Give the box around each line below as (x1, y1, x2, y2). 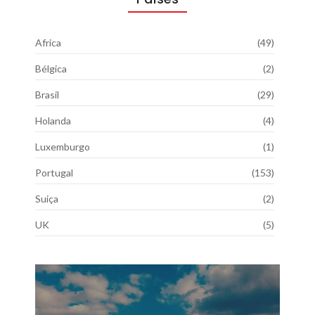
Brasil (35, 88, 59, 101)
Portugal (35, 166, 73, 179)
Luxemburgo (35, 140, 90, 153)
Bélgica (35, 62, 67, 75)
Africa (35, 36, 61, 49)
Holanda (35, 114, 71, 127)
